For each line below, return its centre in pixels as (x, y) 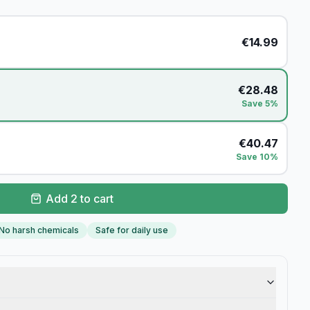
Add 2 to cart (80, 199)
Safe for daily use (132, 230)
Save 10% (257, 156)
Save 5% (260, 103)
